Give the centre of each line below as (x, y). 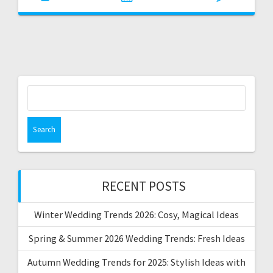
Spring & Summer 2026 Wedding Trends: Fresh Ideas (136, 238)
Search (151, 91)
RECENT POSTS (144, 186)
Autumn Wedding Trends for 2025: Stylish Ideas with (136, 262)
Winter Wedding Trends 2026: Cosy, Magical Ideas (136, 214)
